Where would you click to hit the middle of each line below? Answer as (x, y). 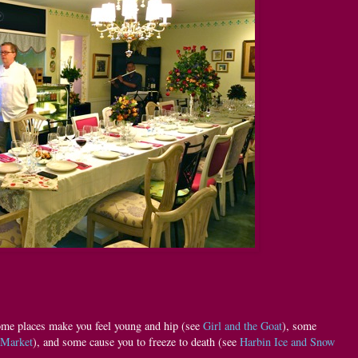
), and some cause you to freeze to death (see (136, 341)
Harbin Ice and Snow (287, 341)
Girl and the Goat (243, 325)
